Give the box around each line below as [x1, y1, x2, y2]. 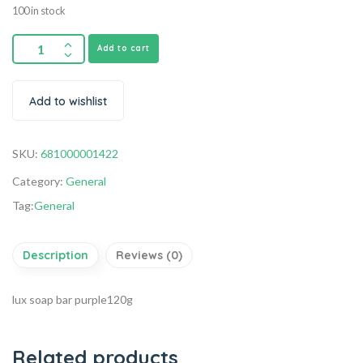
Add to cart [97, 42, 150, 53]
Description [23, 247, 88, 263]
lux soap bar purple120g [12, 292, 133, 306]
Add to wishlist [29, 93, 107, 109]
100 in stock [12, 3, 66, 17]
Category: [12, 173, 66, 188]
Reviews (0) [116, 247, 182, 263]
